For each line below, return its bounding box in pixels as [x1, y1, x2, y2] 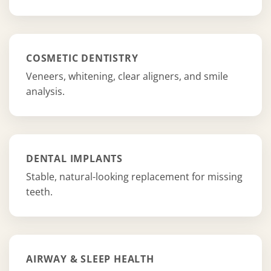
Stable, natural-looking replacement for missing [26, 169, 243, 183]
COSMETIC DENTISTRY [26, 51, 139, 65]
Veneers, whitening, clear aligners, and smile [26, 69, 228, 83]
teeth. [26, 184, 53, 198]
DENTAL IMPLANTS [26, 151, 123, 165]
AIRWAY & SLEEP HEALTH [26, 252, 154, 266]
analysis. [26, 84, 65, 98]
